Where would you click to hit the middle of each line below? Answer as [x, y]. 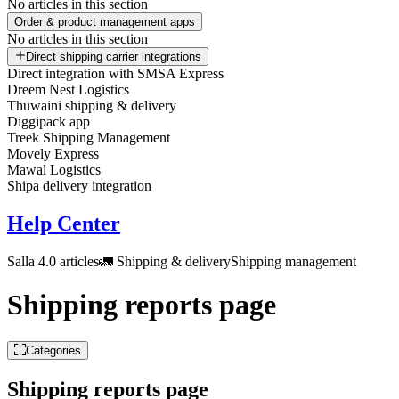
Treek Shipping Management [89, 138]
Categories [53, 350]
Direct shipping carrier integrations [114, 57]
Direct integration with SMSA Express [115, 73]
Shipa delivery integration [79, 186]
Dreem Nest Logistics [68, 90]
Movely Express [53, 154]
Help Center [64, 223]
